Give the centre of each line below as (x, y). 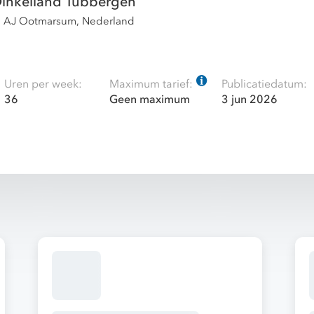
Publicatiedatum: (264, 84)
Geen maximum (150, 100)
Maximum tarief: (151, 84)
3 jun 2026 (250, 100)
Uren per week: (43, 84)
